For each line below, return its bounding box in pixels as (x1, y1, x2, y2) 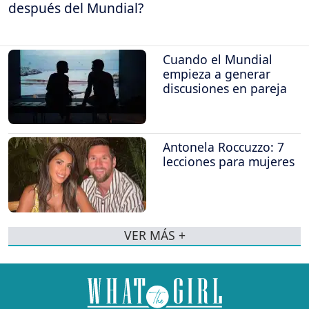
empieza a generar (163, 66, 270, 83)
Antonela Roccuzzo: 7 (163, 139, 284, 156)
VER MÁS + (123, 227, 186, 244)
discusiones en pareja (163, 80, 287, 97)
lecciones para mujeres (163, 153, 295, 170)
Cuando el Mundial (163, 51, 272, 68)
